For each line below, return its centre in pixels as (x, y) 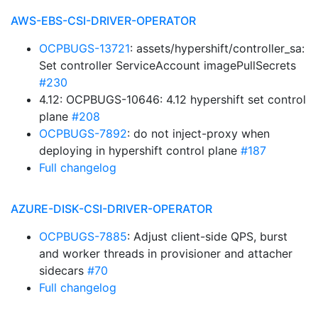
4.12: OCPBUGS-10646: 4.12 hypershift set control (172, 99)
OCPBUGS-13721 (84, 48)
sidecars (63, 270)
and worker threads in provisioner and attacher (166, 253)
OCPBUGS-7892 (83, 133)
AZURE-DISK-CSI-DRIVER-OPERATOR (111, 209)
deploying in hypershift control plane (140, 150)
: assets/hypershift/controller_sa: (217, 48)
